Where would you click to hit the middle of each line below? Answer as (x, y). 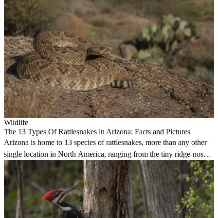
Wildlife (16, 123)
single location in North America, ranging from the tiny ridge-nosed (107, 154)
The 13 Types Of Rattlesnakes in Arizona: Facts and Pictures (97, 132)
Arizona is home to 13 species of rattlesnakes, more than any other (105, 143)
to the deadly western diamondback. (59, 166)
